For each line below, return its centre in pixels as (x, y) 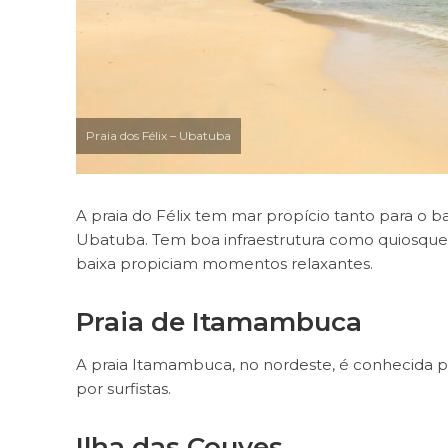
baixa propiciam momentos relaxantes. (226, 263)
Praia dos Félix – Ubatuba (158, 135)
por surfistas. (123, 388)
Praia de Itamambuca (218, 322)
